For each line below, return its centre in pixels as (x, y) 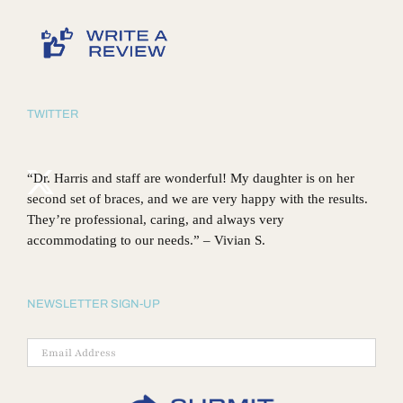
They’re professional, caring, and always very (156, 220)
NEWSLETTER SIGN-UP (94, 304)
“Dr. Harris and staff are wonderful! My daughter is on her (191, 179)
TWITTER (53, 115)
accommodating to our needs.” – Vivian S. (146, 241)
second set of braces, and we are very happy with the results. (197, 199)
